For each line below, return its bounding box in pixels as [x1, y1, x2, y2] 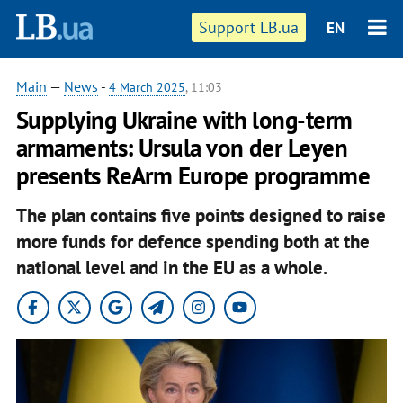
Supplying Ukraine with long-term [15, 104, 353, 135]
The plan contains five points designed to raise [15, 202, 386, 228]
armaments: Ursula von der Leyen [15, 132, 348, 163]
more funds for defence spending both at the [15, 228, 370, 254]
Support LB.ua [199, 17, 300, 38]
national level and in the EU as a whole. [15, 255, 331, 280]
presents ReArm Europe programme [15, 160, 371, 191]
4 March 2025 [108, 79, 185, 95]
